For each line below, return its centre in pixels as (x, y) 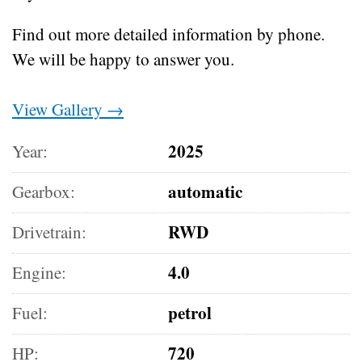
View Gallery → (68, 109)
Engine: (39, 272)
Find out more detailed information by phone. (168, 34)
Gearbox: (44, 191)
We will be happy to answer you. (123, 59)
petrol (190, 312)
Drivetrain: (49, 232)
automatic (206, 191)
